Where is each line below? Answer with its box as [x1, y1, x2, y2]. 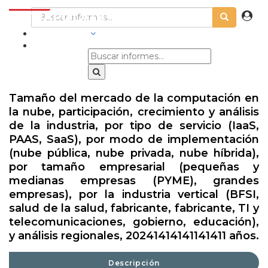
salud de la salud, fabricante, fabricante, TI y [9, 202, 259, 215]
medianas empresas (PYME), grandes [9, 174, 259, 187]
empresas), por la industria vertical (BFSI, [9, 188, 259, 201]
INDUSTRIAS [33, 28, 88, 39]
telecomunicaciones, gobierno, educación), [9, 215, 259, 229]
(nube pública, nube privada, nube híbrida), [9, 147, 259, 160]
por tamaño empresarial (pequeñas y [9, 160, 259, 173]
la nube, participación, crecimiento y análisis [9, 105, 259, 118]
